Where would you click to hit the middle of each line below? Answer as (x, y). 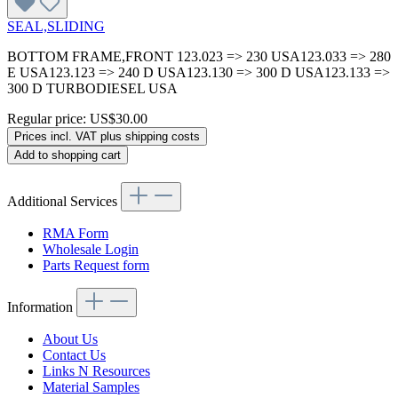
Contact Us (74, 354)
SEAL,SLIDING (56, 26)
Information (42, 306)
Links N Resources (96, 370)
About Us (70, 338)
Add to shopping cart (68, 155)
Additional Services (64, 201)
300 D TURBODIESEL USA (92, 88)
